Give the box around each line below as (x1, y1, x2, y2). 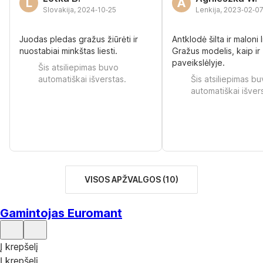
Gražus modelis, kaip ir (172, 46, 260, 56)
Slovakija (43, 5, 74, 14)
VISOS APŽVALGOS (85, 174, 161, 184)
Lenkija (195, 5, 220, 14)
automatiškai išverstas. (38, 74, 126, 84)
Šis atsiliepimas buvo (38, 62, 119, 72)
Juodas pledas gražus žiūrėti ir (19, 34, 138, 44)
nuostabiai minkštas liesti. (19, 46, 117, 56)
